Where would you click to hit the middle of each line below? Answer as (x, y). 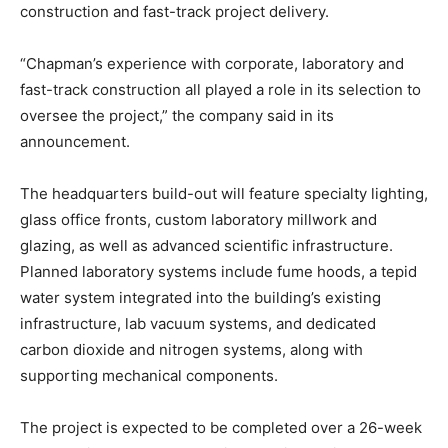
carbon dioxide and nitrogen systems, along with (191, 349)
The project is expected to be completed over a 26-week (221, 427)
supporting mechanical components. (149, 375)
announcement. (75, 141)
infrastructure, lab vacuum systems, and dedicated (198, 323)
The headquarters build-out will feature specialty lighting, (224, 193)
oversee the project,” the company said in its (177, 115)
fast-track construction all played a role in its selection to (220, 89)
